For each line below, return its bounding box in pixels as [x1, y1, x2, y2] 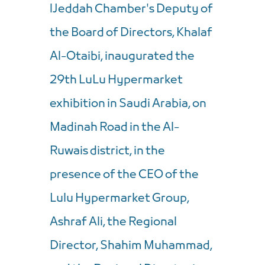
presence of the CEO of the [50, 167, 199, 183]
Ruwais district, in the [50, 143, 165, 159]
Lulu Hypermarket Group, [50, 190, 189, 206]
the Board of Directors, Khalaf [50, 25, 212, 41]
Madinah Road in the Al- [50, 119, 179, 135]
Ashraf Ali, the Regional [50, 214, 177, 230]
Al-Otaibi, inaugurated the [50, 49, 195, 64]
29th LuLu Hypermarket [50, 72, 183, 88]
